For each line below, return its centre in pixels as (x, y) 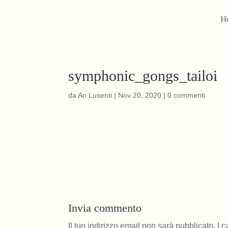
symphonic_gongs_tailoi (143, 76)
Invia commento (105, 208)
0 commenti (187, 95)
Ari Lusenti (95, 95)
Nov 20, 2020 (140, 95)
